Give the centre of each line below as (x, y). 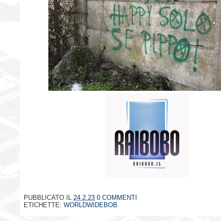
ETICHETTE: (44, 205)
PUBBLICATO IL (49, 197)
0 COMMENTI (117, 197)
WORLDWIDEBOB (91, 205)
